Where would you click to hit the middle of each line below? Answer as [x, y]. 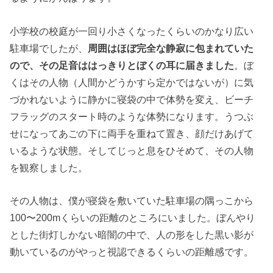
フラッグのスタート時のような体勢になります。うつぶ [132, 116]
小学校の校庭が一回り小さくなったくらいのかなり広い [132, 31]
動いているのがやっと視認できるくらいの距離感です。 [132, 252]
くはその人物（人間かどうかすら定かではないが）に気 [132, 82]
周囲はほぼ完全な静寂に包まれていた [171, 48]
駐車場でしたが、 [49, 48]
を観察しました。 [49, 167]
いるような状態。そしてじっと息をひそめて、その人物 [132, 150]
